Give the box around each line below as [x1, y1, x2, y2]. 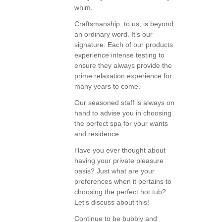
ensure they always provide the [74, 61, 172, 70]
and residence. [74, 130, 121, 138]
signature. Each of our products [74, 41, 173, 49]
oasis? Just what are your [74, 166, 155, 175]
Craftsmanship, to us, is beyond [74, 20, 173, 28]
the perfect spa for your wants [74, 119, 168, 127]
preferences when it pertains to [74, 177, 171, 185]
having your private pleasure [74, 156, 164, 165]
